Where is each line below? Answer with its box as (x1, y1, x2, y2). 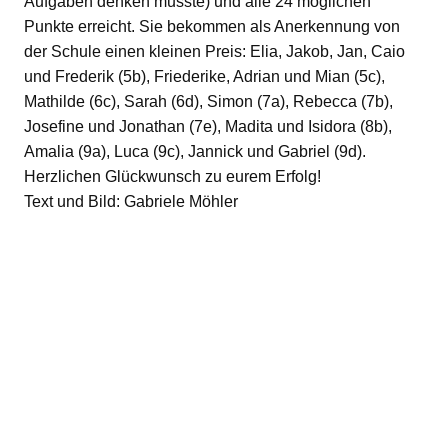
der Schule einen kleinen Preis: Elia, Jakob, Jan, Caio (24, 43, 405, 61)
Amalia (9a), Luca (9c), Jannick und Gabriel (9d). (24, 143, 366, 161)
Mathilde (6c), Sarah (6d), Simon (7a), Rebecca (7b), (24, 93, 393, 111)
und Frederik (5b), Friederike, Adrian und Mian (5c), (24, 68, 385, 86)
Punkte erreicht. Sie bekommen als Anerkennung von (24, 18, 400, 36)
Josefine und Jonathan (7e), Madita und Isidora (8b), (24, 118, 392, 136)
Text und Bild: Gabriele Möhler (24, 193, 238, 211)
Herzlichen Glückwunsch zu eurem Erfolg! (24, 168, 321, 186)
